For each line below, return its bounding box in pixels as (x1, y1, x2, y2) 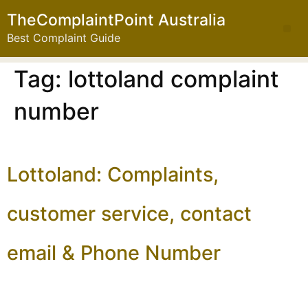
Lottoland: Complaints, (7, 162, 219, 187)
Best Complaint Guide (7, 31, 120, 45)
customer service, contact (7, 201, 252, 226)
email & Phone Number (7, 241, 221, 265)
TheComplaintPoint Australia (7, 10, 225, 30)
